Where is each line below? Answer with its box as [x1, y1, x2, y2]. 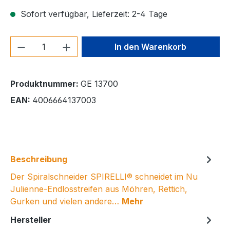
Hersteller [10, 214, 51, 225]
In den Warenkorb [114, 41, 187, 52]
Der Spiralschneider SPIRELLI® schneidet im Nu [10, 171, 198, 182]
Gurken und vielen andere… [10, 196, 122, 206]
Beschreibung [10, 154, 67, 164]
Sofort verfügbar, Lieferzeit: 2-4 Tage [18, 8, 167, 19]
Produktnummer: [10, 78, 81, 89]
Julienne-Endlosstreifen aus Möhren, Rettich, [10, 183, 187, 194]
